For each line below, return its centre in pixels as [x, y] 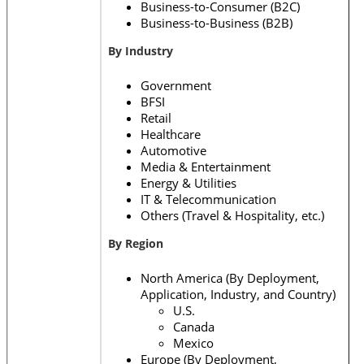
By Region [136, 243]
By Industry [141, 50]
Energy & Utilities [188, 182]
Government [176, 85]
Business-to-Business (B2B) [217, 22]
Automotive [173, 150]
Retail [156, 117]
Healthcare [171, 134]
